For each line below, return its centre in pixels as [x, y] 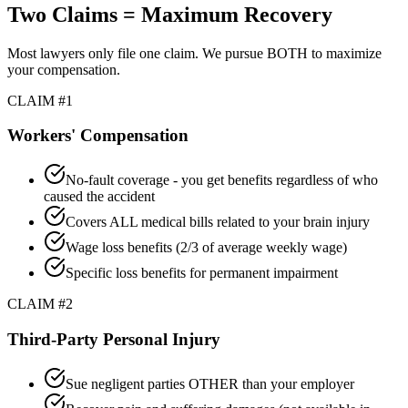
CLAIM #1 [40, 100]
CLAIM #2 [40, 304]
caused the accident [99, 197]
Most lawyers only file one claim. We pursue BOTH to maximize [194, 53]
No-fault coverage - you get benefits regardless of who [222, 180]
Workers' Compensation [98, 136]
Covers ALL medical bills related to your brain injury [218, 222]
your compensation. [64, 69]
